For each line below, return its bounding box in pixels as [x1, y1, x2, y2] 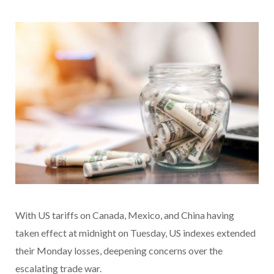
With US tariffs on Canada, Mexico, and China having [15, 209, 234, 221]
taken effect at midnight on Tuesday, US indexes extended [15, 227, 256, 239]
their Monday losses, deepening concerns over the [15, 245, 223, 257]
